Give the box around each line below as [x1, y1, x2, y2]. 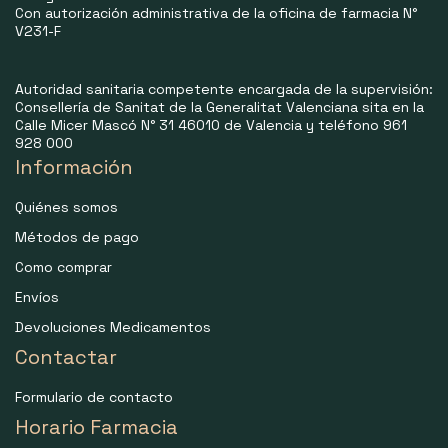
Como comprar [15, 258, 112, 277]
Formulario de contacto [15, 388, 173, 407]
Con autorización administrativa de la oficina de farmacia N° [15, 4, 417, 23]
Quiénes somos [15, 198, 118, 217]
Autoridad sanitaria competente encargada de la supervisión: [15, 80, 433, 99]
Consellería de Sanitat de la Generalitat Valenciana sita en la [15, 98, 424, 117]
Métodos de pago [15, 228, 139, 247]
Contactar [15, 344, 117, 371]
